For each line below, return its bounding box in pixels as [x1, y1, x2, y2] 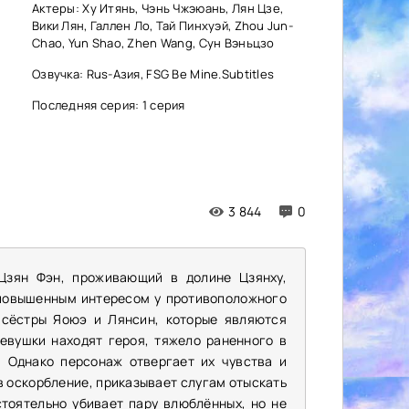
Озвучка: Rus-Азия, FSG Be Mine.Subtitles [32, 66, 275, 82]
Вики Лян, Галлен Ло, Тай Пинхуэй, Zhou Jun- [32, 17, 294, 34]
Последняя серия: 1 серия [32, 97, 185, 113]
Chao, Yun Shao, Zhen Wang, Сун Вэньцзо [32, 35, 275, 51]
